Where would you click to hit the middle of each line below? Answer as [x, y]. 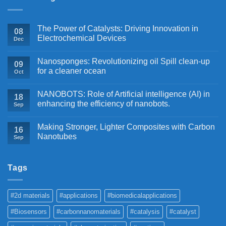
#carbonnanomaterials [89, 212]
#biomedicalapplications [142, 196]
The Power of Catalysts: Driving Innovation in [118, 28]
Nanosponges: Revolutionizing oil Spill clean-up [124, 61]
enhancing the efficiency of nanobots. [104, 103]
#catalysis [145, 212]
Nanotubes [57, 136]
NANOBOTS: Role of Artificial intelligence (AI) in [124, 94]
